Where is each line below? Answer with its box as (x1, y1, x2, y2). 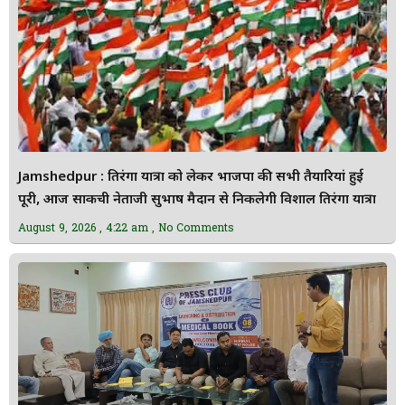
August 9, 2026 (18, 219, 99, 234)
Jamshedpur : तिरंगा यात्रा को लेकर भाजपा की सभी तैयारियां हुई (18, 168, 363, 186)
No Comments (155, 219, 234, 234)
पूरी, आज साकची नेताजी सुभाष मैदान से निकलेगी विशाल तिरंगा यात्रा (18, 191, 376, 209)
